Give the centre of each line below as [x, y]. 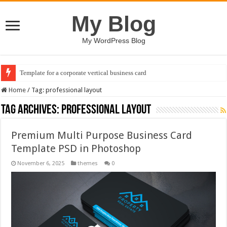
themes [88, 163]
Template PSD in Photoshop [76, 148]
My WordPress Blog [113, 41]
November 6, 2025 [41, 163]
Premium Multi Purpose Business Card [102, 135]
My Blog [113, 24]
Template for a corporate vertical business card [83, 73]
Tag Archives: [31, 110]
